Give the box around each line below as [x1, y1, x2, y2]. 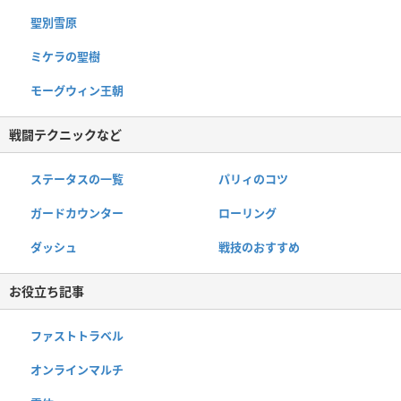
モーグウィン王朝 [30, 81, 124, 98]
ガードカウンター [30, 204, 124, 221]
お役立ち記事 [9, 282, 84, 300]
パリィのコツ [218, 170, 288, 187]
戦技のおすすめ [218, 238, 300, 255]
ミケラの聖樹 [30, 47, 100, 64]
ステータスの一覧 [30, 170, 124, 187]
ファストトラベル [30, 327, 124, 344]
